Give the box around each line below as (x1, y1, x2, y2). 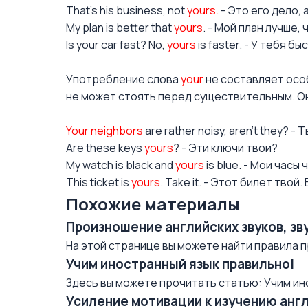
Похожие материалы (66, 192, 240, 215)
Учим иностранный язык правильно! (66, 255, 295, 273)
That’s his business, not (66, 3, 187, 18)
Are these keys (66, 140, 144, 155)
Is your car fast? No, (66, 37, 167, 52)
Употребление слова (66, 71, 181, 87)
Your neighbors (66, 123, 143, 138)
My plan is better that (66, 20, 174, 35)
